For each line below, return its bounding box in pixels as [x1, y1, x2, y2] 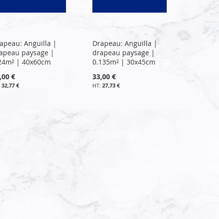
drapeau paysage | [92, 47, 155, 57]
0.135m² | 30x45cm [92, 57, 156, 66]
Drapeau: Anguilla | [92, 38, 158, 48]
